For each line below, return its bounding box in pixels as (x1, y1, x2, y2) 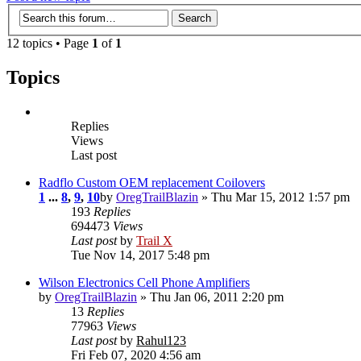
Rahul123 (136, 334, 186, 348)
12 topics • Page (6, 36, 92, 51)
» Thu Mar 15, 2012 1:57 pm (198, 190, 350, 205)
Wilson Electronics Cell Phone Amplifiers (39, 276, 250, 290)
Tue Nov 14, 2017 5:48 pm (71, 248, 210, 263)
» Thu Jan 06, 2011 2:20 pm (137, 290, 284, 305)
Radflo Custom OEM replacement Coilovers (39, 176, 265, 190)
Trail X (136, 234, 172, 248)
